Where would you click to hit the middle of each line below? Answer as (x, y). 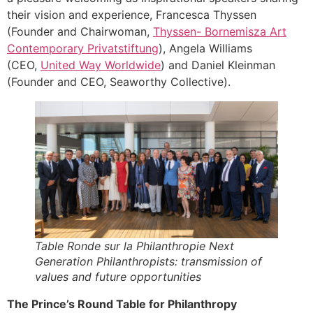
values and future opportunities (118, 276)
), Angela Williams (205, 49)
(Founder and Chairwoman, (80, 32)
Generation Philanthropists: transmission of (148, 261)
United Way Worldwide (101, 65)
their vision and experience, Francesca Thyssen (132, 15)
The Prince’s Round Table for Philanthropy (122, 304)
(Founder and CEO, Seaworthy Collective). (119, 82)
